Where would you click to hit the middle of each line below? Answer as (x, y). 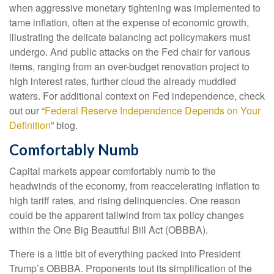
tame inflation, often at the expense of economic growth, (129, 22)
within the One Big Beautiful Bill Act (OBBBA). (109, 229)
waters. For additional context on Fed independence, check (137, 95)
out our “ (27, 110)
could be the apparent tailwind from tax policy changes (127, 215)
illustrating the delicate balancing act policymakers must (130, 37)
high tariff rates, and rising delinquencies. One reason (125, 200)
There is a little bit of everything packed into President (125, 253)
